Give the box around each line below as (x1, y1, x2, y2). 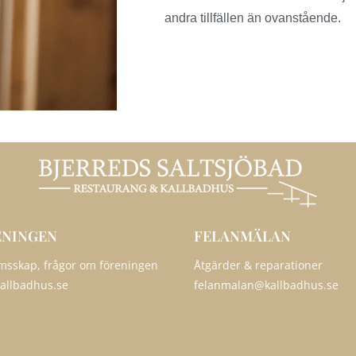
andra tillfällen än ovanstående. (164, 11, 341, 25)
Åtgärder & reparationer (194, 257, 323, 273)
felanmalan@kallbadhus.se (194, 277, 339, 293)
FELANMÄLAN (194, 226, 291, 246)
